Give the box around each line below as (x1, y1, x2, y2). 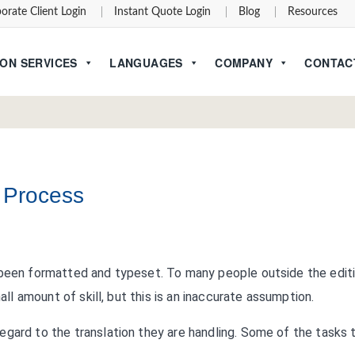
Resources (288, 6, 338, 17)
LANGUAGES (109, 55, 183, 71)
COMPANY (215, 55, 273, 71)
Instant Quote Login (114, 6, 212, 17)
